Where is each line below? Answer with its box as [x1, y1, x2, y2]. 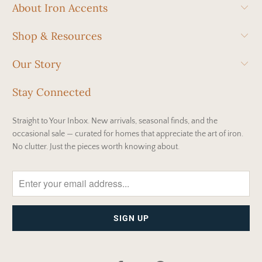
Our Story [12, 57, 62, 71]
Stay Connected [12, 85, 92, 99]
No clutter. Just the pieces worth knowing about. [12, 142, 180, 151]
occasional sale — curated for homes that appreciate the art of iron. [12, 129, 244, 139]
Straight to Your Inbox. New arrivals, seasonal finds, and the [12, 116, 218, 126]
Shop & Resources [12, 29, 102, 43]
